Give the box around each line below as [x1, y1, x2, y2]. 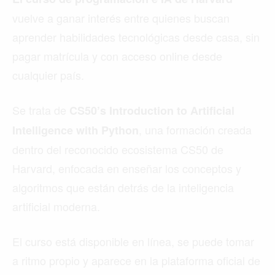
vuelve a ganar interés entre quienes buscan [12, 10, 230, 26]
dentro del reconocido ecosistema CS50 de [12, 141, 223, 158]
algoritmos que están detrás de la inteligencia [12, 179, 234, 196]
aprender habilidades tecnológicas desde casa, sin [12, 29, 260, 45]
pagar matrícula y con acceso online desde [12, 48, 222, 64]
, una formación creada [139, 122, 252, 138]
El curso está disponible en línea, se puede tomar [12, 233, 254, 250]
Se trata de [12, 102, 69, 118]
